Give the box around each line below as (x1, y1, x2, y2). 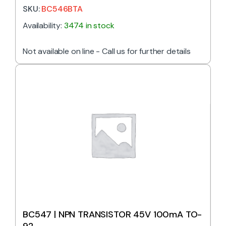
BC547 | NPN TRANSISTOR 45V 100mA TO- (23, 208, 202, 220)
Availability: (23, 20, 64, 31)
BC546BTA (41, 4, 83, 15)
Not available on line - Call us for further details (23, 46, 191, 57)
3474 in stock (64, 20, 115, 31)
